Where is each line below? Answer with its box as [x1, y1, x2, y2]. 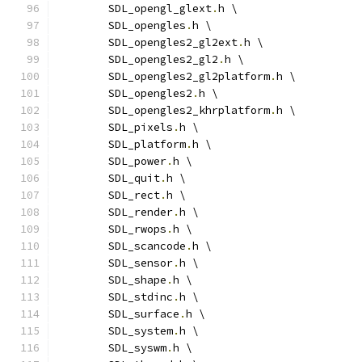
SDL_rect [108, 188, 160, 202]
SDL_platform [108, 137, 186, 151]
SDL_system [108, 324, 173, 338]
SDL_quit [108, 171, 160, 185]
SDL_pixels [108, 120, 173, 134]
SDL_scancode [108, 239, 186, 253]
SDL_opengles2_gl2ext [108, 36, 238, 49]
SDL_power [108, 154, 166, 168]
